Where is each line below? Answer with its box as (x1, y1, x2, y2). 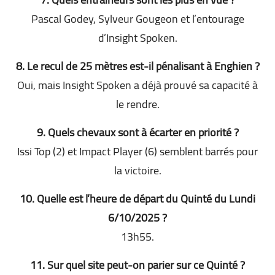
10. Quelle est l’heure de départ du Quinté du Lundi (20, 188, 255, 209)
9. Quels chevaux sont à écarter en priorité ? (36, 122, 239, 142)
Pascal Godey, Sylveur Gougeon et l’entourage (31, 8, 244, 29)
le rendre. (115, 93, 160, 114)
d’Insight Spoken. (98, 27, 177, 48)
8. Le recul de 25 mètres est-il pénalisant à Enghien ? (15, 55, 260, 76)
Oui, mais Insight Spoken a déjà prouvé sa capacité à (17, 74, 258, 95)
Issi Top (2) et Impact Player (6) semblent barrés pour (17, 141, 258, 161)
